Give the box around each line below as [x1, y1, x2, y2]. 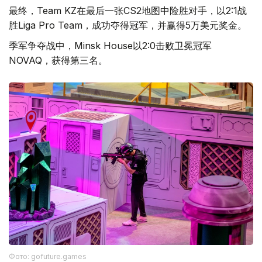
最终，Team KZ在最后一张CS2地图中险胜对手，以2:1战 [9, 4, 247, 16]
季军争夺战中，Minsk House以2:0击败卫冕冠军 [9, 39, 212, 51]
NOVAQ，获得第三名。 [9, 54, 108, 66]
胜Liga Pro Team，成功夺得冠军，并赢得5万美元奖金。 [9, 19, 247, 31]
